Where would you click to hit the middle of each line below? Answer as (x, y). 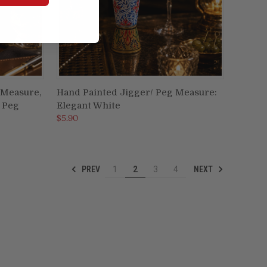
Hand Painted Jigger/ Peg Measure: (136, 92)
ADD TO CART (140, 92)
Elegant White (88, 105)
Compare (84, 114)
